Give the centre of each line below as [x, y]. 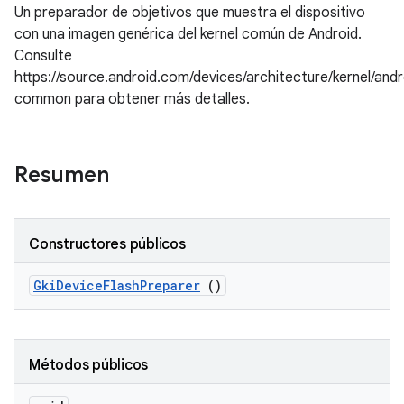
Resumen [64, 175]
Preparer [170, 285]
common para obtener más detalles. [132, 99]
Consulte [43, 56]
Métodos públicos [88, 365]
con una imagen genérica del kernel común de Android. [188, 34]
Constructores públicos [107, 244]
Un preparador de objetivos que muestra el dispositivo [190, 13]
